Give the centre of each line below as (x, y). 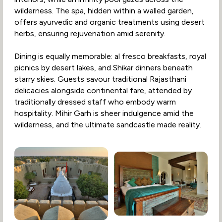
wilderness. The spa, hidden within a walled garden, (104, 11)
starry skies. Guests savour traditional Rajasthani (100, 79)
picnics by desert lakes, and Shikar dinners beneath (103, 68)
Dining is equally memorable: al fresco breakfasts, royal (110, 56)
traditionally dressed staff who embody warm (95, 102)
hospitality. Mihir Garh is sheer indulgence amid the (104, 113)
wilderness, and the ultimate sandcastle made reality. (108, 125)
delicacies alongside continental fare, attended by (103, 91)
